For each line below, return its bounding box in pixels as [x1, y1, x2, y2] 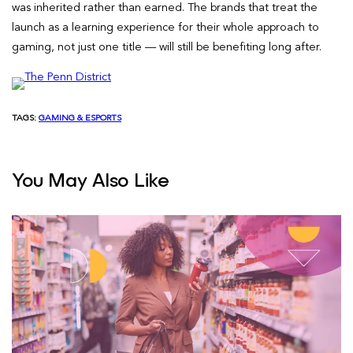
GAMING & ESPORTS [39, 113, 121, 123]
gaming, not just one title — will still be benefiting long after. [12, 41, 321, 53]
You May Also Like [12, 171, 169, 191]
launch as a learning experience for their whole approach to [12, 21, 319, 33]
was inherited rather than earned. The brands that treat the [12, 2, 318, 13]
